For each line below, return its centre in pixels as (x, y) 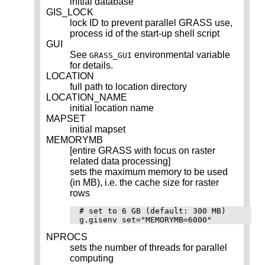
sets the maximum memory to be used (149, 172)
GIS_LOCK (70, 12)
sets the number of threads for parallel (148, 248)
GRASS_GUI (111, 56)
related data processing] (120, 161)
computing (92, 258)
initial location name (112, 108)
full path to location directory (128, 87)
